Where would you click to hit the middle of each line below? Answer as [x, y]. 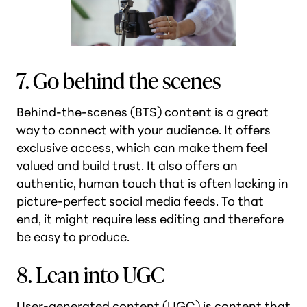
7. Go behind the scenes [119, 80]
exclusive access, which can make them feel [142, 148]
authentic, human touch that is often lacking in [152, 183]
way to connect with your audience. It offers [144, 130]
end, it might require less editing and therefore [150, 219]
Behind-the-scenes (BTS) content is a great [143, 112]
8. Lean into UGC [90, 274]
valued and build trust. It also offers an [127, 165]
